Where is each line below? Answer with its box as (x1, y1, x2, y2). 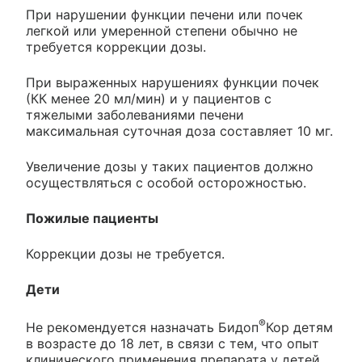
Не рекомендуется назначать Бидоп (26, 319, 259, 336)
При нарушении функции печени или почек (26, 6, 303, 23)
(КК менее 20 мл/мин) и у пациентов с (26, 90, 271, 107)
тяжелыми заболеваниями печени (26, 106, 244, 123)
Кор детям (266, 319, 333, 336)
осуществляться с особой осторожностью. (26, 174, 306, 191)
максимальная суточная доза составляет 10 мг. (26, 122, 333, 139)
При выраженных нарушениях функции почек (26, 74, 319, 90)
